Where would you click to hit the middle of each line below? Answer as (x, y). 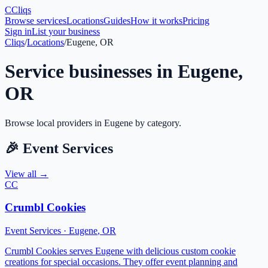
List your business (66, 31)
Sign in (18, 31)
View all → (27, 173)
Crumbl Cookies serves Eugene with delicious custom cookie (120, 251)
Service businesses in (91, 71)
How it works (156, 21)
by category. (157, 123)
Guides (117, 21)
